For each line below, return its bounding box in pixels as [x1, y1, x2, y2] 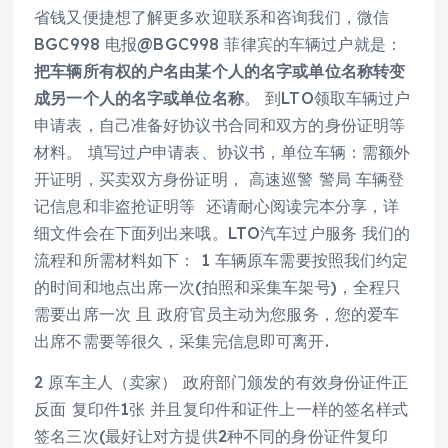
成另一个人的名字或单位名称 [34, 88, 244, 109]
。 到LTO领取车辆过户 [243, 88, 411, 109]
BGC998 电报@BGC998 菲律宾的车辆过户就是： [34, 34, 403, 55]
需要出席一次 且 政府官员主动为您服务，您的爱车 [34, 304, 400, 325]
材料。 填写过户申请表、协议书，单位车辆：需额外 [34, 142, 411, 163]
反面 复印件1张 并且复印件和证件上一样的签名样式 [34, 399, 409, 420]
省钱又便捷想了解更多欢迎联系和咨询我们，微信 [34, 7, 390, 28]
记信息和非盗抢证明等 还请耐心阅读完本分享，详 [34, 196, 400, 217]
